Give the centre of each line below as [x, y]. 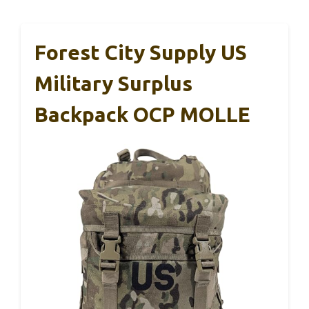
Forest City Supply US [141, 52]
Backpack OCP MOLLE [142, 114]
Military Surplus [113, 83]
